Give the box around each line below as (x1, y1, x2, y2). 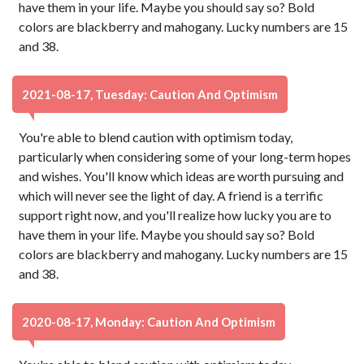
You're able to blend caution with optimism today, (19, 129, 293, 145)
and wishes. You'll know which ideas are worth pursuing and (19, 168, 344, 184)
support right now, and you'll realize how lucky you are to (19, 207, 332, 223)
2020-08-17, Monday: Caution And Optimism (22, 314, 275, 329)
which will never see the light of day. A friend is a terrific (19, 188, 324, 203)
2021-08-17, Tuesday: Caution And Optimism (22, 87, 278, 102)
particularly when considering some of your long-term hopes (19, 149, 352, 164)
